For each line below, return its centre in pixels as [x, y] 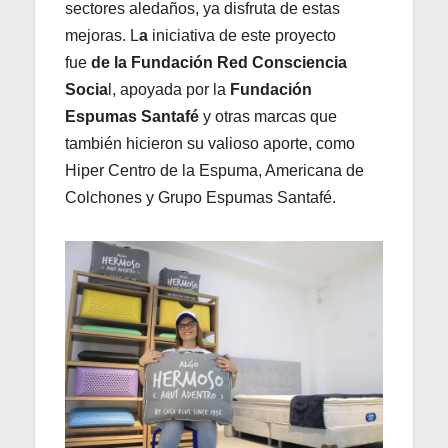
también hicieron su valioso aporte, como [210, 143]
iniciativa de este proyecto [244, 35]
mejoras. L [102, 35]
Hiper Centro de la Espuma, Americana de [214, 170]
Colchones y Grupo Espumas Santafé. [200, 197]
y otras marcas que [270, 116]
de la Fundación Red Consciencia [217, 62]
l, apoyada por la [167, 89]
